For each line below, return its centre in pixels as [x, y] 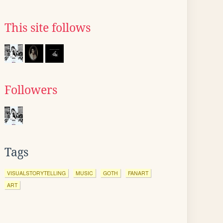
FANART [138, 173]
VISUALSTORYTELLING [36, 173]
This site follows [48, 28]
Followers [31, 90]
